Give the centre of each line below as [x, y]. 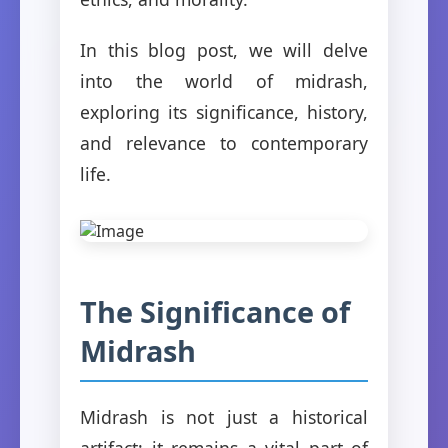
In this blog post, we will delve [224, 49]
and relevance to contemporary [224, 142]
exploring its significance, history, [224, 111]
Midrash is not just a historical [224, 416]
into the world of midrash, [224, 80]
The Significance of [215, 311]
